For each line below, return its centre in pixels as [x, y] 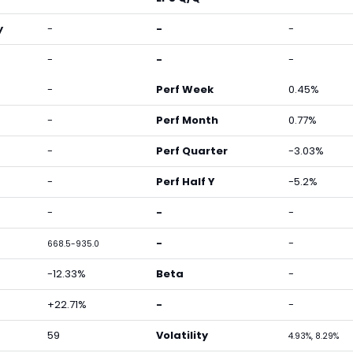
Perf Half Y [186, 182]
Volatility [182, 335]
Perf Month [187, 120]
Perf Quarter [192, 151]
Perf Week [185, 89]
